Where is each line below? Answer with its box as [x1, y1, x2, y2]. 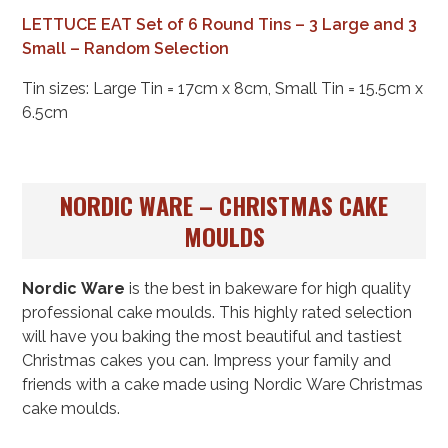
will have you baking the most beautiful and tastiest [22, 327, 403, 347]
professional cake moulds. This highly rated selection [22, 303, 413, 323]
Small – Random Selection [22, 38, 230, 58]
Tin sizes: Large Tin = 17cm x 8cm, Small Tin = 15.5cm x [22, 78, 424, 98]
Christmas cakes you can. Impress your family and [22, 351, 392, 371]
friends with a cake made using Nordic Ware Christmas [22, 375, 424, 395]
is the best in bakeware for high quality [125, 279, 412, 299]
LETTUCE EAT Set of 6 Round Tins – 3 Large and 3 [22, 14, 418, 34]
